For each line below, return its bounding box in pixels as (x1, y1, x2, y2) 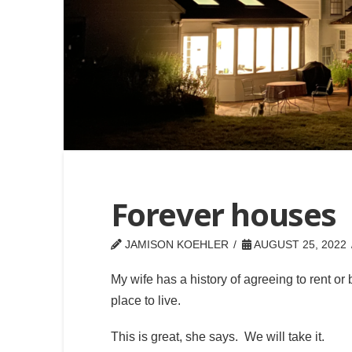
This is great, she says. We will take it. (110, 330, 324, 344)
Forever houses (110, 192, 337, 236)
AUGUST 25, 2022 (251, 239, 346, 251)
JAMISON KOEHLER (121, 239, 229, 251)
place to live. (110, 294, 187, 308)
